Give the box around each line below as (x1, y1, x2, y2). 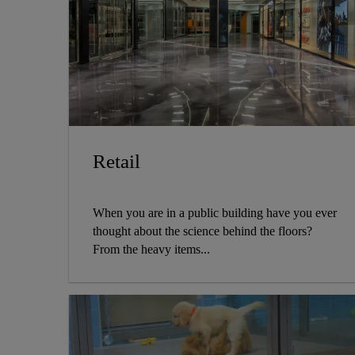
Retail (93, 151, 140, 173)
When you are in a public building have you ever (93, 206, 337, 220)
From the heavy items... (93, 242, 210, 257)
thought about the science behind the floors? (93, 224, 312, 239)
